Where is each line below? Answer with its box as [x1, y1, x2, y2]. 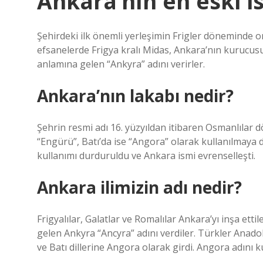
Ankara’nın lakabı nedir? [37, 85, 234, 107]
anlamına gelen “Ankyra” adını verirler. [37, 58, 205, 70]
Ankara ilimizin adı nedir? [37, 176, 242, 198]
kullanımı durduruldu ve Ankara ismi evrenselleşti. [37, 149, 255, 162]
